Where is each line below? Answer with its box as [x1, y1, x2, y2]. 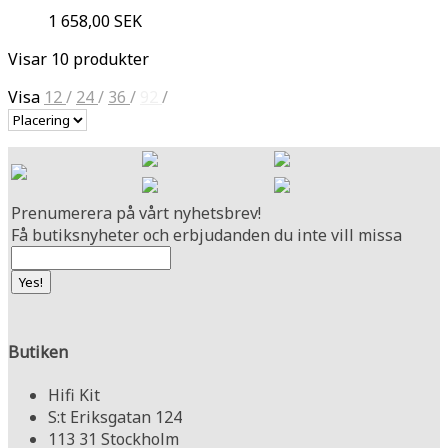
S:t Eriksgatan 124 [48, 405, 182, 428]
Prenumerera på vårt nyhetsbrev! [11, 202, 261, 225]
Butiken [8, 340, 68, 363]
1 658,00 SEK [48, 10, 142, 33]
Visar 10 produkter [8, 48, 149, 71]
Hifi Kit [48, 383, 100, 406]
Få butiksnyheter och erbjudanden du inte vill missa [11, 224, 402, 247]
